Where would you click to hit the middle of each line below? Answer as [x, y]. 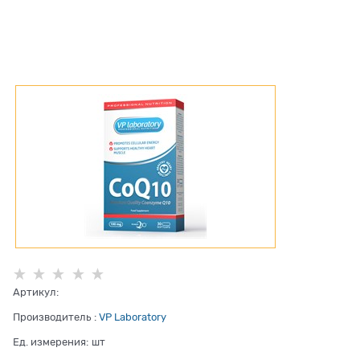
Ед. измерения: [51, 342]
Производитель [52, 317]
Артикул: [36, 292]
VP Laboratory [133, 317]
